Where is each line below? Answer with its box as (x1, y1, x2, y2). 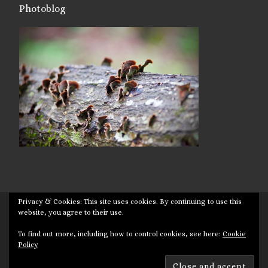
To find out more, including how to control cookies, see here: (18, 230, 223, 238)
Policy (18, 240, 38, 249)
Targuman (84, 207, 126, 217)
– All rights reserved (126, 207, 215, 217)
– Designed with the (93, 224, 170, 233)
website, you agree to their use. (18, 208, 124, 217)
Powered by (37, 224, 82, 233)
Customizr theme (170, 224, 231, 233)
